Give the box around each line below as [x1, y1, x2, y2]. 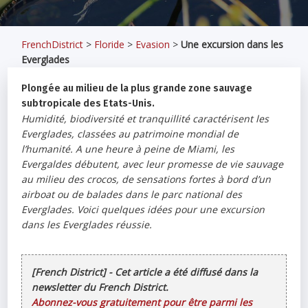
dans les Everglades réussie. [21, 218, 153, 231]
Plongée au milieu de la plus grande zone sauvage [21, 82, 253, 94]
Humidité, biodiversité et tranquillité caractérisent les [21, 112, 269, 125]
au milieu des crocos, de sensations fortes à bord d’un [21, 173, 272, 186]
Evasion [135, 38, 170, 51]
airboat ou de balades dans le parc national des [21, 188, 243, 201]
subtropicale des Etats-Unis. [21, 98, 155, 109]
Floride [94, 38, 125, 51]
